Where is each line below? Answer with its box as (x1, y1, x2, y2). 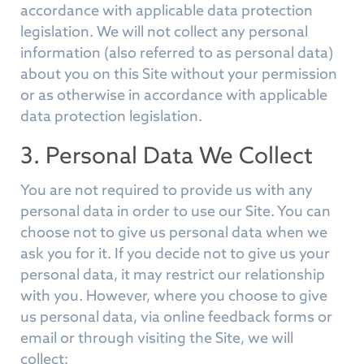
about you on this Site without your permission (20, 64, 337, 83)
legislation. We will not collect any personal (20, 22, 308, 41)
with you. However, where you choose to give (20, 286, 327, 305)
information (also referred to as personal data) (20, 43, 333, 62)
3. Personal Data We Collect (20, 141, 313, 170)
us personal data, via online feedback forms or (20, 307, 332, 326)
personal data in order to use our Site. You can (20, 201, 331, 220)
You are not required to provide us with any (20, 180, 313, 199)
